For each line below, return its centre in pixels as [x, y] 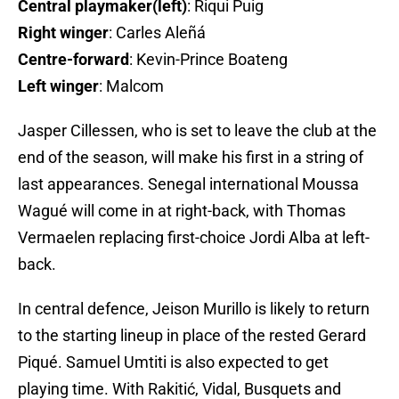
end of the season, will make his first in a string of [191, 158]
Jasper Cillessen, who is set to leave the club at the [197, 131]
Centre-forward [73, 60]
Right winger [63, 33]
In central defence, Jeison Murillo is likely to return [194, 309]
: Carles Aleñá [157, 33]
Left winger [58, 86]
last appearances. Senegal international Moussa [188, 184]
